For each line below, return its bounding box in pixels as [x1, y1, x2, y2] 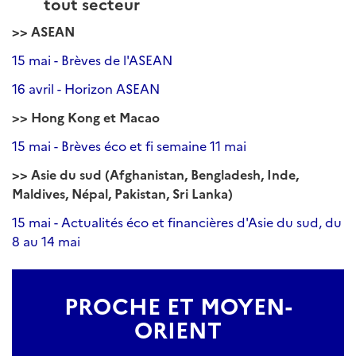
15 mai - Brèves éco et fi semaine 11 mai [12, 137, 246, 154]
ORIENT [134, 313, 222, 344]
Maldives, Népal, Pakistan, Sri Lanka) [12, 184, 233, 202]
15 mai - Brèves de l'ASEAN [12, 51, 172, 68]
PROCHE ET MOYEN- [64, 289, 292, 320]
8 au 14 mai [12, 232, 80, 250]
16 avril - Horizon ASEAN [12, 79, 160, 97]
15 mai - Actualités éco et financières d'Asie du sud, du [12, 213, 342, 230]
